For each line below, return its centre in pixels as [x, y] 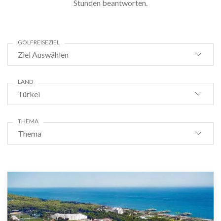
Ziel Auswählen [43, 54]
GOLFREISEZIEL [39, 42]
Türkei [29, 94]
